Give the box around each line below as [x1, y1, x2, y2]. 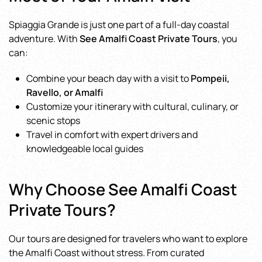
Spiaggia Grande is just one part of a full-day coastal [9, 18, 229, 31]
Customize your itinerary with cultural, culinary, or [26, 100, 239, 113]
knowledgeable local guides [26, 142, 143, 155]
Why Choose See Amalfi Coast [9, 178, 237, 200]
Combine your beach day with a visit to [26, 72, 191, 85]
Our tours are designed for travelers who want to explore [9, 232, 247, 245]
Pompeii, [191, 72, 230, 85]
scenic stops [26, 114, 80, 127]
